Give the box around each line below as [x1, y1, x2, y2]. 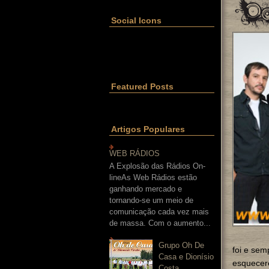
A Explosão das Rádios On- [109, 162, 205, 171]
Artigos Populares [111, 124, 185, 134]
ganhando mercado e [109, 184, 182, 194]
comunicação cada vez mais [109, 207, 209, 217]
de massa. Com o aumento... [109, 219, 211, 228]
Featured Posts [111, 82, 174, 91]
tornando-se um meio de [109, 196, 193, 205]
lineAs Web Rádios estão [109, 173, 197, 183]
